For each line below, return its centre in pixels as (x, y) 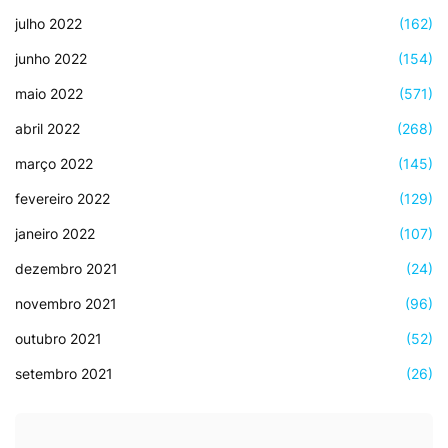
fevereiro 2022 (62, 198)
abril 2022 (47, 128)
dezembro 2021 (66, 268)
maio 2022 (49, 93)
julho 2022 (48, 23)
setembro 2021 (64, 373)
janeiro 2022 (55, 233)
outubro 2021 (58, 338)
